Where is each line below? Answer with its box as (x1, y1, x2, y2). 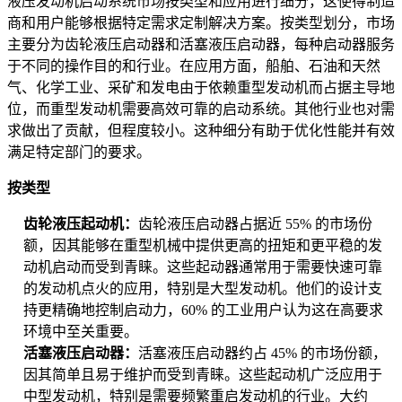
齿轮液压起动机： (23, 216, 138, 232)
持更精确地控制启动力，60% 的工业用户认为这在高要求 (23, 302, 383, 319)
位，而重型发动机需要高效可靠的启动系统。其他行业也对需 (7, 101, 395, 118)
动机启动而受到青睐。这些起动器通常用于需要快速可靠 (23, 259, 382, 275)
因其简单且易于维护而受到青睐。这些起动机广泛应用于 (23, 367, 382, 383)
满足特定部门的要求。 (7, 144, 151, 161)
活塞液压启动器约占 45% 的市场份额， (138, 345, 387, 362)
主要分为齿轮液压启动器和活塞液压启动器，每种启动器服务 (7, 37, 395, 53)
